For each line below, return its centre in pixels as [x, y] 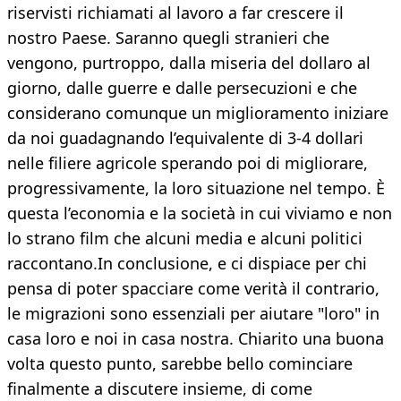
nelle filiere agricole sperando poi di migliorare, [188, 163]
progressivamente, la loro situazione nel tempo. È [196, 188]
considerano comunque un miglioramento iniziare [198, 113]
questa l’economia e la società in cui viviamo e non [200, 213]
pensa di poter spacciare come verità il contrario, [193, 289]
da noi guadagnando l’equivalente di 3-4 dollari [185, 138]
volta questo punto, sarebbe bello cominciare [180, 364]
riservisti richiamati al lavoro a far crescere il [175, 13]
